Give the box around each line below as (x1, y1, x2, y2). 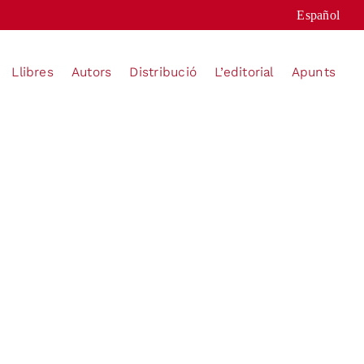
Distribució (129, 64, 197, 80)
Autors (71, 64, 112, 80)
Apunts (291, 64, 336, 80)
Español (297, 8, 340, 22)
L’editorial (214, 64, 274, 80)
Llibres (11, 64, 54, 80)
